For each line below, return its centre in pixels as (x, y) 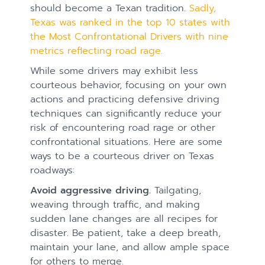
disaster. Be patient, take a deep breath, (126, 233)
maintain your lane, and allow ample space (130, 247)
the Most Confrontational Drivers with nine (130, 37)
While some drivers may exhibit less (114, 71)
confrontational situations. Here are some (127, 142)
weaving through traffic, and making (115, 205)
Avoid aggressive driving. (91, 190)
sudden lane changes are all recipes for (124, 219)
